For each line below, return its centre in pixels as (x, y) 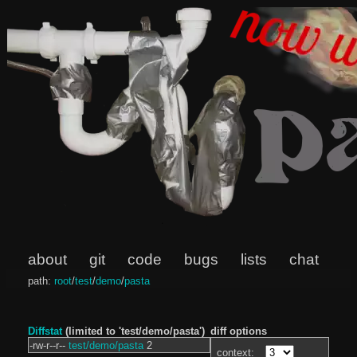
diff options (239, 331)
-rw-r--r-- (47, 346)
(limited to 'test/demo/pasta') (133, 331)
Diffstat (45, 331)
